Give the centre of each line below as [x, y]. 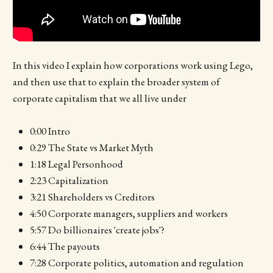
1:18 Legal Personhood [76, 164]
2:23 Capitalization [69, 181]
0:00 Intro [50, 131]
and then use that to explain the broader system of [116, 82]
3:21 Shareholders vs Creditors [92, 197]
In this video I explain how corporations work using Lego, [133, 66]
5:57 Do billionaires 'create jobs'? [97, 230]
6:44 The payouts [65, 246]
